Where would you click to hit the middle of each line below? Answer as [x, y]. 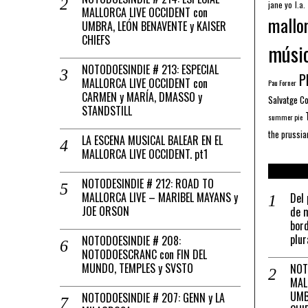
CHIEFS [96, 40]
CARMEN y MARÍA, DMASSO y [142, 97]
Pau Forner [282, 82]
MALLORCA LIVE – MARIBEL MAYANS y [160, 197]
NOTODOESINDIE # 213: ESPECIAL [150, 69]
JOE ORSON [106, 211]
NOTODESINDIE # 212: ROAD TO [148, 183]
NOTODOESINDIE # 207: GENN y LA [153, 297]
